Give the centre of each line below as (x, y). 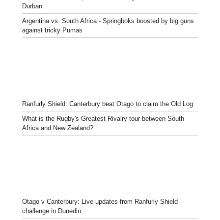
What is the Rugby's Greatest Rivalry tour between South (103, 118)
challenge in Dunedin (52, 211)
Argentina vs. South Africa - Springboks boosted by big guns (108, 21)
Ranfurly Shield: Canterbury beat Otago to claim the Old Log (108, 104)
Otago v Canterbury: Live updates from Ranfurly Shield (100, 201)
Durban (32, 6)
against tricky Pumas (52, 30)
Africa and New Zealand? (58, 128)
